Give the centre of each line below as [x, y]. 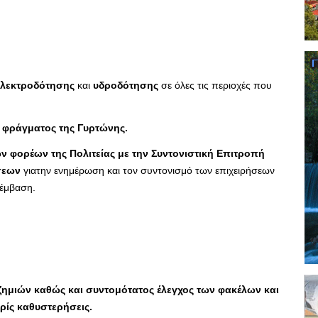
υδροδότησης [126, 85]
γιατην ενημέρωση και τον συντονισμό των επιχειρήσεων [149, 170]
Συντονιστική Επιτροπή [208, 153]
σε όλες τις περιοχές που [215, 85]
